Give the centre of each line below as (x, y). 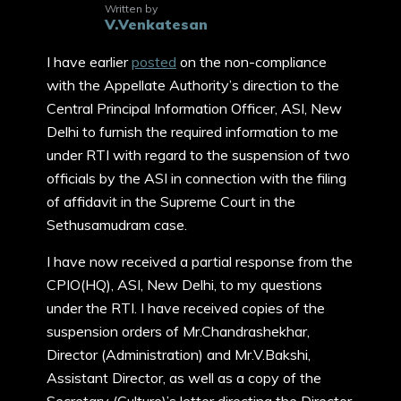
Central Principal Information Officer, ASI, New (194, 108)
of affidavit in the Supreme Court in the (171, 201)
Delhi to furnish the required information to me (192, 132)
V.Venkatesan (156, 24)
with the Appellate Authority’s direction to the (193, 85)
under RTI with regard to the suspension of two (198, 155)
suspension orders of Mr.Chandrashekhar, (178, 331)
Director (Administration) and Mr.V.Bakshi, (179, 354)
